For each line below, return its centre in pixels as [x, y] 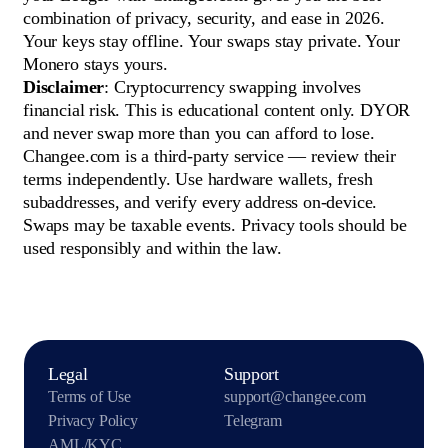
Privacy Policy [93, 421]
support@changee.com [295, 397]
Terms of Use [90, 397]
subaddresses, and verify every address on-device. [200, 202]
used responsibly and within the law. [152, 248]
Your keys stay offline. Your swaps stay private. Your [211, 41]
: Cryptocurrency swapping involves [233, 87]
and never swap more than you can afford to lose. [199, 133]
